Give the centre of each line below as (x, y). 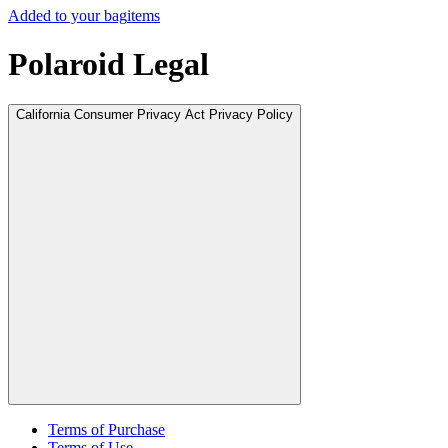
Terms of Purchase (106, 430)
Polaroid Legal (108, 63)
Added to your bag (67, 15)
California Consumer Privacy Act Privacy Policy (154, 115)
